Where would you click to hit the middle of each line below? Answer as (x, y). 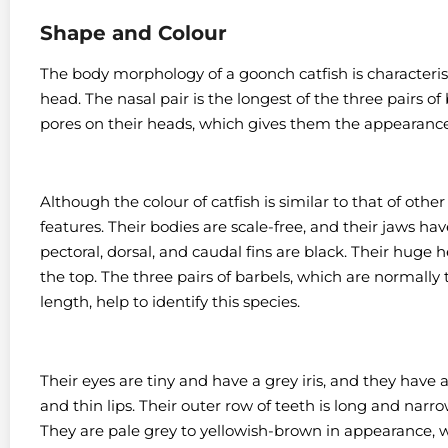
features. (74, 227)
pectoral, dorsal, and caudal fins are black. (195, 252)
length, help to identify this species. (170, 302)
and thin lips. (89, 406)
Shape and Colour (133, 32)
